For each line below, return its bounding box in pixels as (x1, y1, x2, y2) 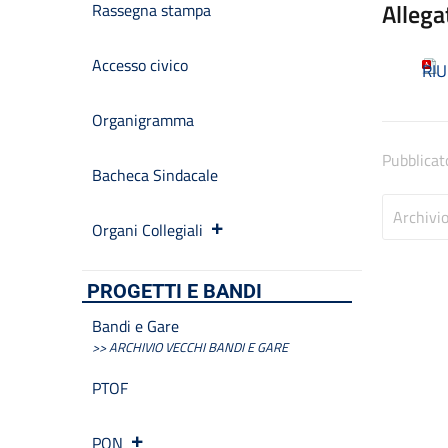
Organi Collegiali (92, 218, 203, 242)
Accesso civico (92, 53, 188, 77)
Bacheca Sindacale (92, 163, 218, 187)
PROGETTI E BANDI (87, 279, 262, 303)
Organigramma (92, 108, 194, 132)
